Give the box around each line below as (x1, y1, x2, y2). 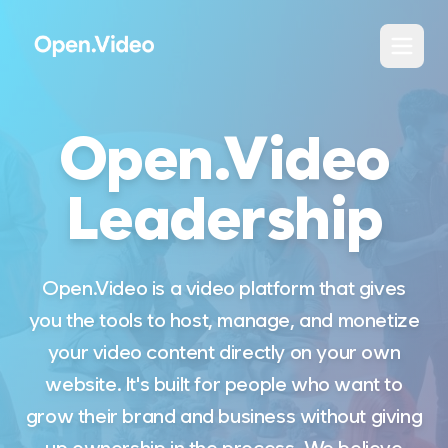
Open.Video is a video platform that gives (42, 276, 406, 300)
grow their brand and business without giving (25, 404, 423, 428)
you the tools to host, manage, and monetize (28, 308, 420, 332)
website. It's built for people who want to (45, 372, 403, 396)
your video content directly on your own (47, 340, 401, 364)
